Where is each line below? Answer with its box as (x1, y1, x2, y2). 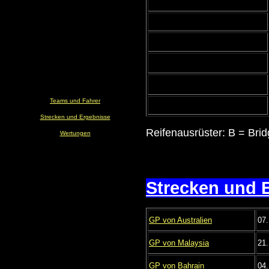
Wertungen (59, 130, 91, 137)
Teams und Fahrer (50, 97, 100, 104)
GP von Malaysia (149, 238, 209, 248)
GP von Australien (149, 216, 212, 225)
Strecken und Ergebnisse (40, 113, 110, 121)
